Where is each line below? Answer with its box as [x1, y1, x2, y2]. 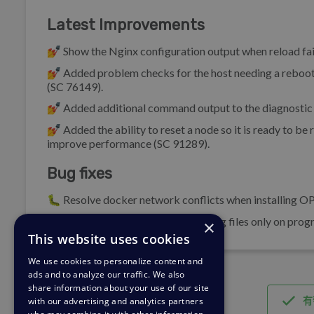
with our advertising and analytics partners [28, 295, 203, 307]
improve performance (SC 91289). [47, 136, 210, 150]
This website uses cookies [28, 231, 190, 247]
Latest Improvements [47, 15, 205, 35]
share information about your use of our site [28, 282, 210, 294]
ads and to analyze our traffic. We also [28, 268, 185, 280]
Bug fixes [47, 164, 112, 184]
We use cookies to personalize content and [28, 255, 203, 267]
